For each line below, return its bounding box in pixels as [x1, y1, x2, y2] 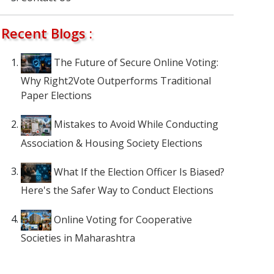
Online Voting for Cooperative [51, 212, 192, 226]
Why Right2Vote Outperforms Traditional [20, 74, 211, 88]
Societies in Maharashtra [20, 231, 135, 245]
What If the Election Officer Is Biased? [51, 165, 224, 179]
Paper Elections [20, 89, 92, 103]
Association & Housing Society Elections [20, 136, 202, 150]
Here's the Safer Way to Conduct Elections [20, 183, 213, 197]
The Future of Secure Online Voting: [51, 56, 218, 70]
